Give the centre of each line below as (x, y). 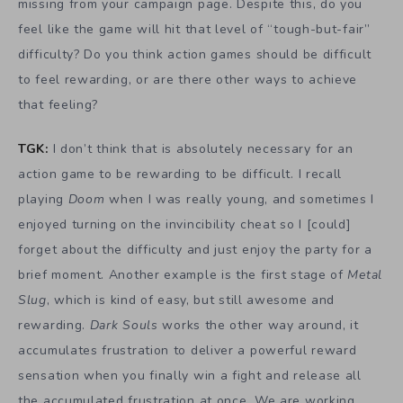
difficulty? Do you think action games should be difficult (195, 55)
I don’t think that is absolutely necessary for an (203, 148)
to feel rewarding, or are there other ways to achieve (188, 80)
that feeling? (58, 105)
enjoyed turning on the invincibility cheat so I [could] (185, 224)
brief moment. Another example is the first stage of (183, 274)
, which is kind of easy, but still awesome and (191, 300)
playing (43, 199)
